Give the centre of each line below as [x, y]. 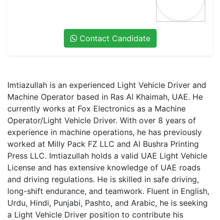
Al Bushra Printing [166, 144]
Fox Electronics [106, 109]
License [21, 167]
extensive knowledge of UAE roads [135, 167]
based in [92, 97]
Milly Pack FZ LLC [81, 144]
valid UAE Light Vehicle [164, 156]
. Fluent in [162, 191]
